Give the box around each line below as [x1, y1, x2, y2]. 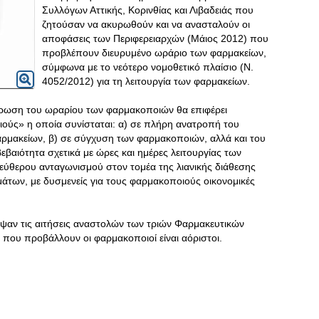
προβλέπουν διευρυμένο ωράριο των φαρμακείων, [42, 47, 266, 58]
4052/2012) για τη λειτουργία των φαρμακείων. [42, 75, 250, 87]
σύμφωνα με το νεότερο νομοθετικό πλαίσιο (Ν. [42, 61, 253, 73]
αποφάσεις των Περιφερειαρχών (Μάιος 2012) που [42, 33, 268, 44]
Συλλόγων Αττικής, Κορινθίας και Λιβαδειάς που [42, 4, 253, 16]
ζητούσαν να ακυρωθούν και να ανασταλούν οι [42, 19, 250, 30]
